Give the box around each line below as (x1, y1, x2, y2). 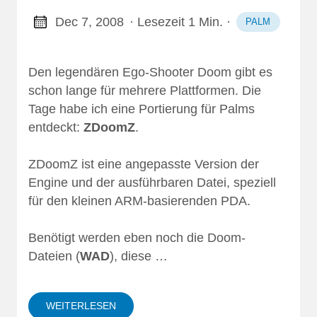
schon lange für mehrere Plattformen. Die (28, 83, 261, 98)
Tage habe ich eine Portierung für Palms (28, 102, 255, 117)
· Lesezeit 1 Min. (129, 14, 223, 29)
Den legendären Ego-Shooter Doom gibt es (28, 65, 272, 80)
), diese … (110, 248, 168, 263)
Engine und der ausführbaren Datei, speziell (28, 175, 276, 190)
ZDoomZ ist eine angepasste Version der (28, 157, 259, 172)
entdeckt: (28, 120, 83, 135)
